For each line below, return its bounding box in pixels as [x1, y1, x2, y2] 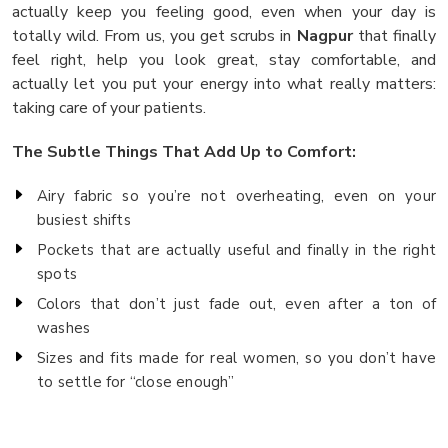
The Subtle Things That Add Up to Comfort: [12, 140, 356, 163]
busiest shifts [37, 209, 131, 230]
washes [37, 317, 91, 338]
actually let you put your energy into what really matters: [12, 72, 436, 95]
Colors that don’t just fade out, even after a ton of [37, 293, 436, 314]
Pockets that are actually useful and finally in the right [37, 239, 436, 260]
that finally [352, 24, 437, 47]
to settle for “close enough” [37, 371, 235, 392]
